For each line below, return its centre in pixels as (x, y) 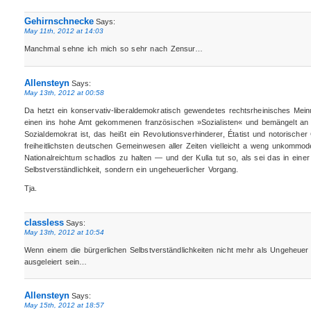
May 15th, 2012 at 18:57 (64, 305)
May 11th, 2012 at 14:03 (64, 31)
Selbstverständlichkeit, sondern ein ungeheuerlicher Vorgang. (131, 170)
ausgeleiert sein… (56, 261)
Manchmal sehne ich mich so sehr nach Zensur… (114, 49)
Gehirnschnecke (59, 22)
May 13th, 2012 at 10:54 (64, 232)
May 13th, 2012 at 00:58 (64, 93)
